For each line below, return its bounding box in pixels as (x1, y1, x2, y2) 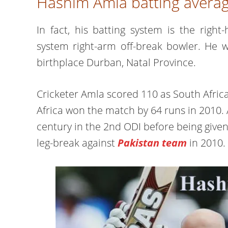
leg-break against (37, 136, 118, 150)
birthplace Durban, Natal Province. (37, 55, 196, 69)
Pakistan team (118, 136, 187, 150)
